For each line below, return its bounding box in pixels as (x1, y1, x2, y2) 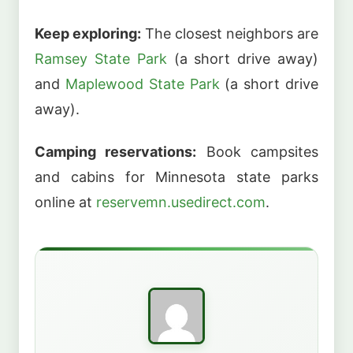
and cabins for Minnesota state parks (35, 169, 318, 186)
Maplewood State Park (65, 75, 220, 92)
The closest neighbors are (141, 24, 318, 42)
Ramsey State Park (35, 50, 167, 67)
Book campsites (196, 143, 319, 161)
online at (35, 194, 96, 211)
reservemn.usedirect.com (96, 194, 266, 211)
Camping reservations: (35, 143, 197, 161)
